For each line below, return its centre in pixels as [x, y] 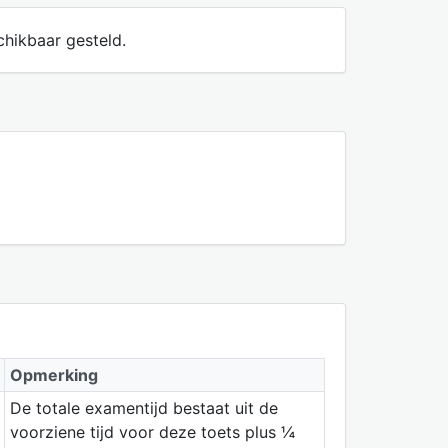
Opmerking [53, 374]
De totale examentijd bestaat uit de [143, 407]
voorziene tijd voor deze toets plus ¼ [152, 431]
